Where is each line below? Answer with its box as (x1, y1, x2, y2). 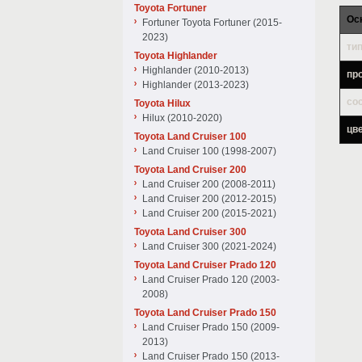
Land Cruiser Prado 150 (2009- (142, 322, 280, 333)
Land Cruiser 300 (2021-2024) (142, 241, 276, 252)
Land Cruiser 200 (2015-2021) (142, 208, 276, 219)
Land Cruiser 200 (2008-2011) (142, 179, 276, 190)
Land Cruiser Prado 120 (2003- (142, 274, 280, 285)
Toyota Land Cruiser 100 (134, 131, 246, 142)
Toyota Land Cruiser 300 (134, 226, 246, 238)
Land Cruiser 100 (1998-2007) (142, 145, 276, 157)
